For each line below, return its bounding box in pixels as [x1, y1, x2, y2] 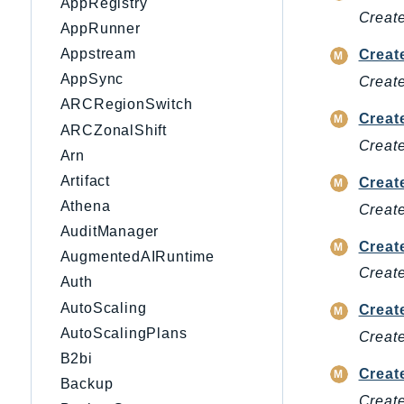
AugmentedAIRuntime [60, 249, 215, 265]
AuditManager [60, 224, 160, 240]
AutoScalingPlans [60, 325, 188, 341]
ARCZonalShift [60, 122, 167, 138]
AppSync [60, 71, 124, 87]
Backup [60, 376, 114, 392]
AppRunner [60, 20, 141, 36]
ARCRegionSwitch [60, 96, 193, 113]
